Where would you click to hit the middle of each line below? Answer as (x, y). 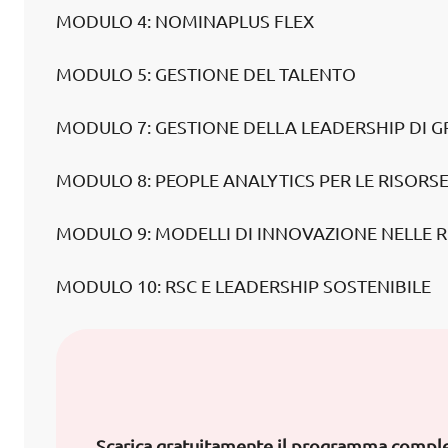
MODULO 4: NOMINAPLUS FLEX (185, 21)
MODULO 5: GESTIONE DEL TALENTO (206, 74)
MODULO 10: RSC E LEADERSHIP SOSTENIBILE (243, 286)
